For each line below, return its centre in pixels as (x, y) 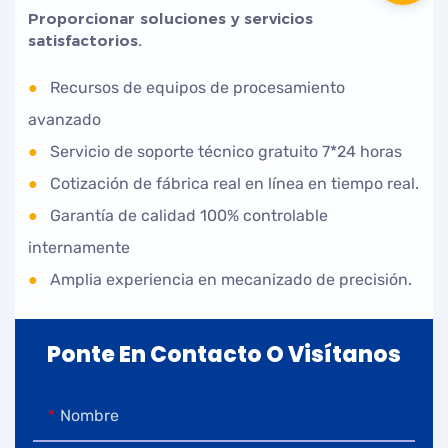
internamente (79, 247)
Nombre (89, 415)
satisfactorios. (85, 40)
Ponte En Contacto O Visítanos (224, 354)
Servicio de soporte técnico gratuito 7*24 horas (222, 151)
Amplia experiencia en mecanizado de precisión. (227, 279)
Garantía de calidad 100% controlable (185, 215)
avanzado (65, 119)
